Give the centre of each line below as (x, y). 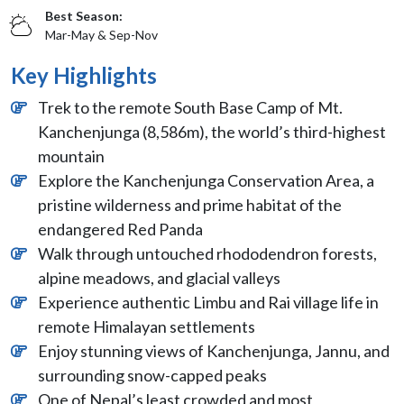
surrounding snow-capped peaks (152, 375)
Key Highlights (84, 75)
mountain (71, 156)
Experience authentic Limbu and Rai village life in (208, 302)
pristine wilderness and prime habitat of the (190, 204)
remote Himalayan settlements (147, 326)
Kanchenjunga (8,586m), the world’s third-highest (212, 131)
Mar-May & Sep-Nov (101, 34)
